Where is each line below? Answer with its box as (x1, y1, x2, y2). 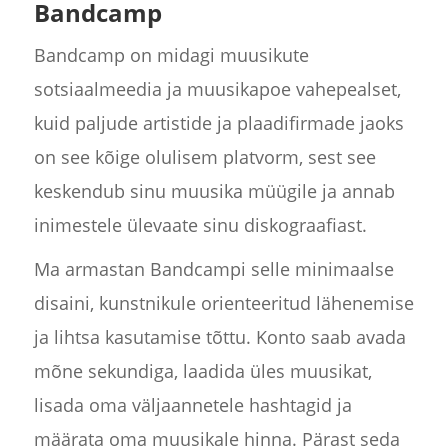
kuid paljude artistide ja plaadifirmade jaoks (33, 111, 404, 136)
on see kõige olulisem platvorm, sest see (33, 145, 376, 170)
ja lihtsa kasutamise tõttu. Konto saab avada (33, 325, 406, 350)
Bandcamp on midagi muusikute (33, 43, 309, 68)
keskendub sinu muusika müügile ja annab (33, 179, 395, 204)
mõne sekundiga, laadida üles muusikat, (33, 359, 372, 384)
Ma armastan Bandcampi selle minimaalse (33, 257, 394, 282)
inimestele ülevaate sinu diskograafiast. (33, 213, 367, 238)
